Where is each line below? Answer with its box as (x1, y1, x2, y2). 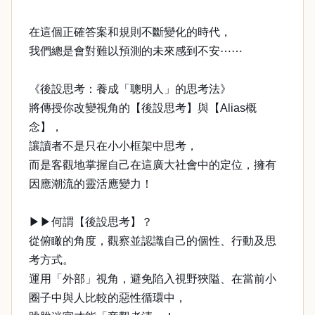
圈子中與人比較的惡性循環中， (29, 292, 186, 304)
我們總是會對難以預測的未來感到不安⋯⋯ (29, 45, 243, 57)
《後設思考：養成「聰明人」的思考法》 (29, 83, 231, 95)
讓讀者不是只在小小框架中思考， (29, 140, 198, 152)
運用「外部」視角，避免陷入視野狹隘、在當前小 (29, 273, 276, 285)
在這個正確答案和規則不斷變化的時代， (29, 26, 231, 38)
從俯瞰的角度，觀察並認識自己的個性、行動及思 (29, 235, 276, 247)
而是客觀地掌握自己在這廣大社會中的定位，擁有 (29, 159, 276, 171)
